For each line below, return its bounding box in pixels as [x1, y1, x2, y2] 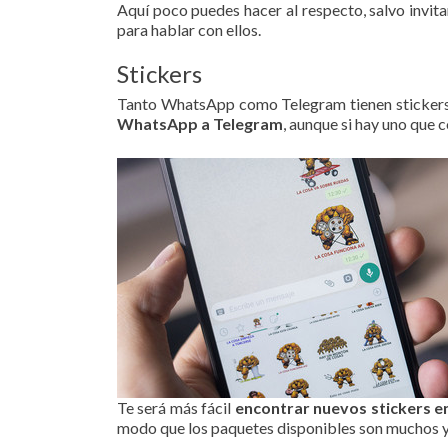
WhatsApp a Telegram [117, 114, 283, 133]
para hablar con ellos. [117, 20, 261, 39]
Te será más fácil [117, 398, 235, 417]
